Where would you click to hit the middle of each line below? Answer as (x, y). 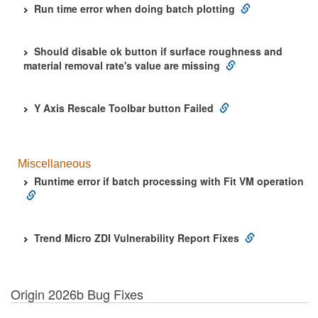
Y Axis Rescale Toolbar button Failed (124, 108)
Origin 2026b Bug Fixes (77, 294)
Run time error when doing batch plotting (135, 9)
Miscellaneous (54, 164)
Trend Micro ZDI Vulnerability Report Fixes (137, 238)
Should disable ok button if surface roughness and (158, 51)
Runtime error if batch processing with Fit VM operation (169, 181)
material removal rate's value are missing (122, 65)
